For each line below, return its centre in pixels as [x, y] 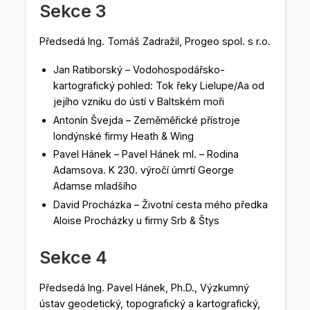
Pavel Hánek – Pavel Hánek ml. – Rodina [146, 154]
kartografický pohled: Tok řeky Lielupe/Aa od [158, 86]
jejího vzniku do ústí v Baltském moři [138, 102]
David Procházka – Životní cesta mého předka [160, 205]
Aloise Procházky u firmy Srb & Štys [136, 221]
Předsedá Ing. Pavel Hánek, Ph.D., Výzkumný [144, 288]
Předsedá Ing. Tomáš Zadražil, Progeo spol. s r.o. [155, 42]
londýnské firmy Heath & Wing [123, 136]
